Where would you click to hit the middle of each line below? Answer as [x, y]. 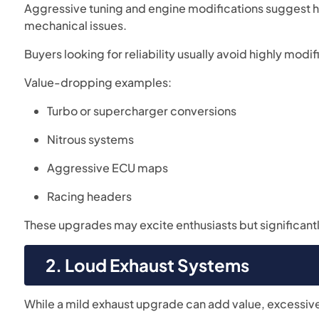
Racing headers [90, 196]
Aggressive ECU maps [108, 168]
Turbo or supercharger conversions [142, 111]
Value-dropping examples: [98, 82]
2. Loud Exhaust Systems [148, 265]
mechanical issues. [76, 25]
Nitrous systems [91, 139]
